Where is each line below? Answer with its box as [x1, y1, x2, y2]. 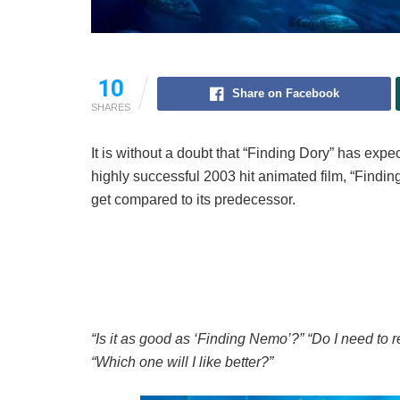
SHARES [91, 102, 130, 113]
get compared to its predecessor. [91, 192, 296, 208]
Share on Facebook [231, 87, 339, 101]
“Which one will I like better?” [91, 354, 273, 371]
